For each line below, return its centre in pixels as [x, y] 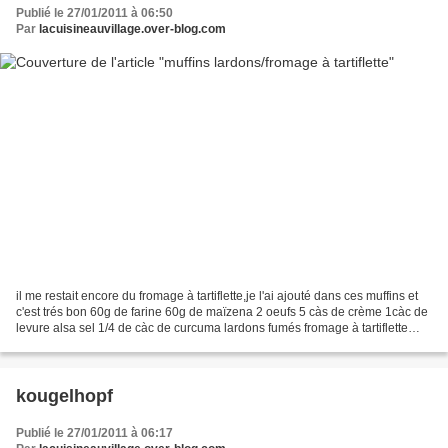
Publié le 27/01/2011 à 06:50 [94, 12]
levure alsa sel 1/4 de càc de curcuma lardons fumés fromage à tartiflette [212, 328]
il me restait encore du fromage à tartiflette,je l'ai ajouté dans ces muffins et [217, 296]
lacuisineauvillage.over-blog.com [132, 28]
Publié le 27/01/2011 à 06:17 [94, 433]
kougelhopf [64, 396]
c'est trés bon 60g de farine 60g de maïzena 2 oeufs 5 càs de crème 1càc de [222, 312]
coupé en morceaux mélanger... [101, 344]
